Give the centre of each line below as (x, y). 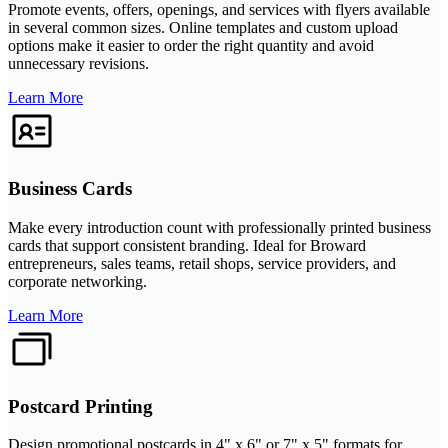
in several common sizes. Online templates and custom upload (203, 28)
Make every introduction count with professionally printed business (219, 227)
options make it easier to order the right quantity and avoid (191, 46)
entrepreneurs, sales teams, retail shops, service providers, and (202, 263)
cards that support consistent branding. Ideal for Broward (187, 245)
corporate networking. (77, 281)
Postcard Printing (80, 406)
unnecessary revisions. (78, 64)
